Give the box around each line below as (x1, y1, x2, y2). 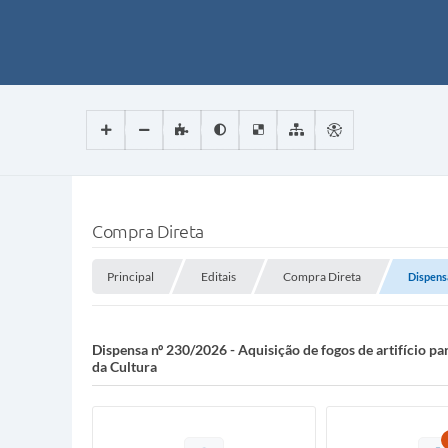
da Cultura (92, 358, 157, 375)
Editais (201, 269, 236, 284)
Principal (107, 269, 154, 284)
